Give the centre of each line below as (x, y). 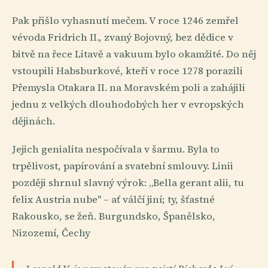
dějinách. (33, 121)
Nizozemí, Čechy (51, 233)
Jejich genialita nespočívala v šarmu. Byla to (116, 150)
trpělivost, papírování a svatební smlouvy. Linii (123, 166)
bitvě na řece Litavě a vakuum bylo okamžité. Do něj (134, 54)
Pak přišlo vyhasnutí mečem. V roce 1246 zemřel (125, 21)
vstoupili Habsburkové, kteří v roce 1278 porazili (127, 71)
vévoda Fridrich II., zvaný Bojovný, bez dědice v (123, 38)
